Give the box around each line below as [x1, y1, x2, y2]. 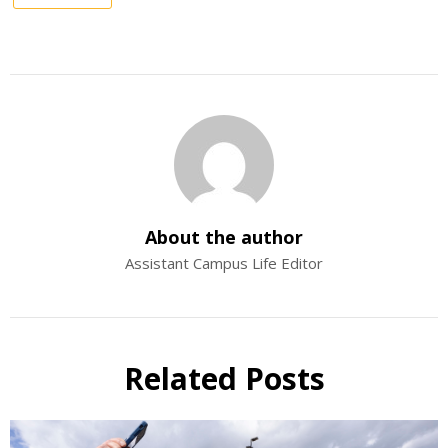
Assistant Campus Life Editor [125, 253, 323, 274]
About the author [145, 225, 303, 250]
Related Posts [123, 358, 325, 400]
